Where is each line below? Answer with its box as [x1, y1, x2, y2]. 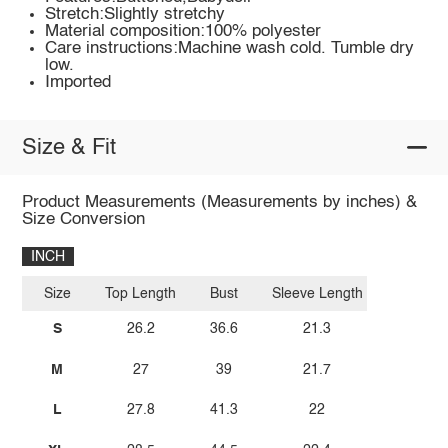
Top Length [105, 286, 177, 301]
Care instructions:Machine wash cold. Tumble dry [45, 40, 415, 58]
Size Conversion [21, 211, 145, 229]
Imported [45, 74, 112, 92]
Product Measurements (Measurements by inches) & [21, 194, 417, 212]
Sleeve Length [271, 286, 363, 301]
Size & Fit [21, 136, 116, 159]
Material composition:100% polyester [45, 23, 322, 41]
